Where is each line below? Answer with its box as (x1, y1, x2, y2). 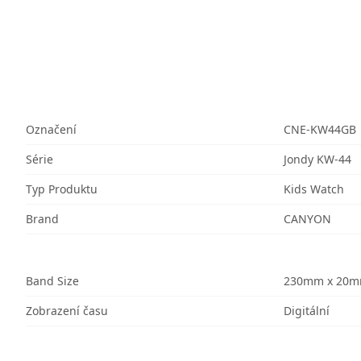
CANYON (284, 211, 331, 226)
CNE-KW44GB (284, 122, 356, 137)
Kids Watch (284, 181, 344, 197)
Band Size (26, 273, 79, 288)
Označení (26, 122, 77, 137)
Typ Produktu (26, 181, 98, 197)
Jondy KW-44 (284, 151, 351, 167)
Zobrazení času (26, 303, 108, 318)
